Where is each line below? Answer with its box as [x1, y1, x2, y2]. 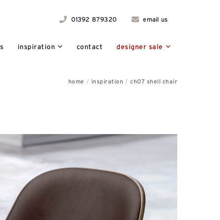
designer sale [116, 43, 163, 51]
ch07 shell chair [130, 78, 177, 84]
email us [141, 16, 167, 23]
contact [76, 43, 103, 51]
